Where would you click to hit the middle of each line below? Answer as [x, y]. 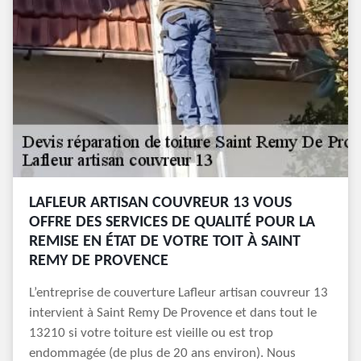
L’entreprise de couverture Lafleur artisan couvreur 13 [178, 293]
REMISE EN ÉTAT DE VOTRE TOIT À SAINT [165, 242]
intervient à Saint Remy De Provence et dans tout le [173, 313]
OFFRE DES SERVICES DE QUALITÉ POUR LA [172, 222]
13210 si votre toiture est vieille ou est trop [151, 333]
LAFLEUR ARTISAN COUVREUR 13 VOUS [160, 203]
